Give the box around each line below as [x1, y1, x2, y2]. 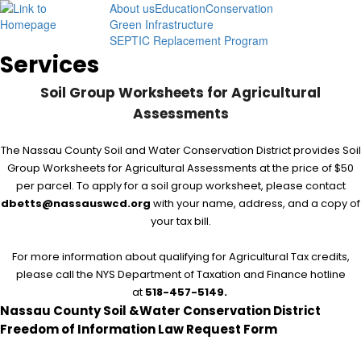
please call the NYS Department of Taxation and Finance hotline [15, 267, 346, 282]
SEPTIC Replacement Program [109, 32, 268, 48]
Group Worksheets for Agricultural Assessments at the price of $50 [7, 160, 354, 176]
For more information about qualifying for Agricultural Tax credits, [11, 249, 350, 264]
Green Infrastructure [109, 16, 214, 32]
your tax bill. [150, 214, 211, 229]
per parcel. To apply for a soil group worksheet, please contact [15, 178, 346, 193]
